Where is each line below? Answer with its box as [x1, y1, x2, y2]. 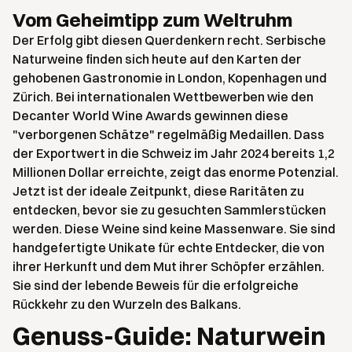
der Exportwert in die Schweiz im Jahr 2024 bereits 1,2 [13, 145, 335, 162]
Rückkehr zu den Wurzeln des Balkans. [13, 296, 241, 313]
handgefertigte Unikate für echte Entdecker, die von [13, 240, 324, 256]
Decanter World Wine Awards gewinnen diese [13, 108, 288, 124]
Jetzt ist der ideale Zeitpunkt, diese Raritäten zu [13, 183, 304, 200]
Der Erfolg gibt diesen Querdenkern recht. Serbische [13, 32, 326, 49]
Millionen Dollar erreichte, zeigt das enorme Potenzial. [13, 164, 339, 181]
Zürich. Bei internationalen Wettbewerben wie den [13, 89, 313, 105]
